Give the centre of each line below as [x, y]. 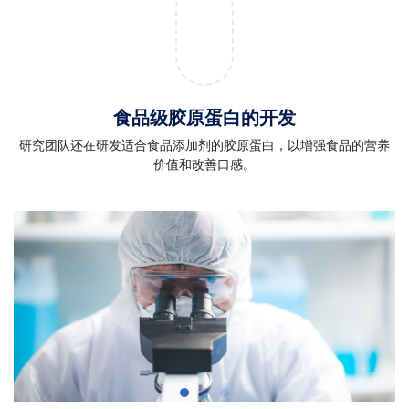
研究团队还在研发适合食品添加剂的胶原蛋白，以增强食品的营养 [204, 145]
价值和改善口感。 [204, 164]
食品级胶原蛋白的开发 [204, 117]
